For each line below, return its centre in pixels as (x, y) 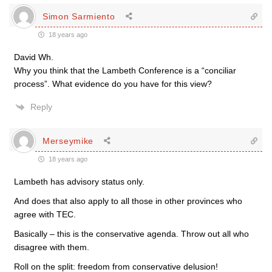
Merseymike (68, 141)
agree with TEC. (45, 214)
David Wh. (34, 57)
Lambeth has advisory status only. (79, 182)
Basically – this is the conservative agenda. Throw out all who (131, 234)
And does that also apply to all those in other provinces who (128, 201)
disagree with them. (52, 247)
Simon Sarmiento (79, 16)
